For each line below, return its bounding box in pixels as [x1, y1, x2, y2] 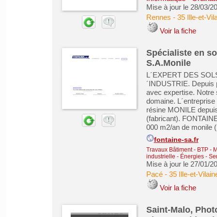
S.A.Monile [146, 58, 191, 68]
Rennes [146, 13, 171, 21]
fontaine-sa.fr [154, 136, 199, 143]
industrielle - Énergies [146, 153, 204, 160]
